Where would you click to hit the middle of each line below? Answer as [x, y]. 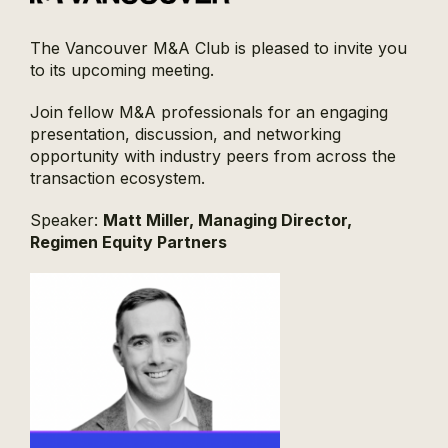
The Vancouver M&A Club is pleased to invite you [218, 48]
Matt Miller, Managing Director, [227, 220]
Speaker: [66, 220]
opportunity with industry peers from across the [213, 156]
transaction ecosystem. [117, 178]
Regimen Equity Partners [128, 242]
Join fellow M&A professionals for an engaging [209, 112]
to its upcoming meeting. [122, 70]
